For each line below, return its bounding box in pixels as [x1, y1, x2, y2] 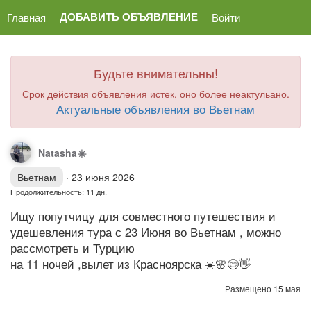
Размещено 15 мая [225, 283, 301, 294]
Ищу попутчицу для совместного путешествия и [10, 208, 276, 224]
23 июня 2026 [72, 170, 135, 184]
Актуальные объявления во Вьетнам [56, 100, 255, 117]
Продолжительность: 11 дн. [10, 186, 107, 197]
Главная [7, 9, 46, 24]
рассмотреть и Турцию [10, 239, 135, 256]
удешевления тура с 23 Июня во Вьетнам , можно [10, 224, 281, 240]
